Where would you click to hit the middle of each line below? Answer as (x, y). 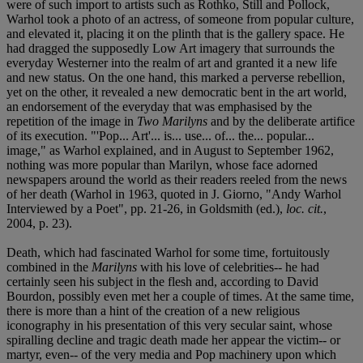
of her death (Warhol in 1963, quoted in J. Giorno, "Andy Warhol (174, 194)
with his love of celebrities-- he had (228, 267)
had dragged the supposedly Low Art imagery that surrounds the (171, 48)
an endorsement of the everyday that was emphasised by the (159, 106)
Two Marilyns (172, 121)
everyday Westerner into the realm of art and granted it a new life (172, 62)
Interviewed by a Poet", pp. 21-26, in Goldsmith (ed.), (146, 208)
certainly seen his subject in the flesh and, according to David (162, 281)
